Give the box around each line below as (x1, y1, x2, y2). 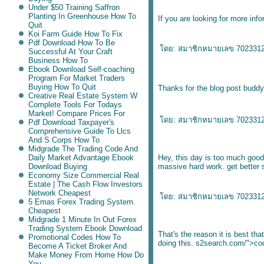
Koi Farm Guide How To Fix (28, 29, 123, 38)
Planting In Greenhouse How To (28, 12, 136, 21)
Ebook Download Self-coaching (28, 65, 134, 74)
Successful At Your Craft (28, 47, 113, 56)
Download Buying (28, 162, 87, 171)
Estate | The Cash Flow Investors (28, 180, 143, 189)
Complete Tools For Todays (28, 100, 122, 109)
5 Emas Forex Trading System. (28, 197, 136, 206)
